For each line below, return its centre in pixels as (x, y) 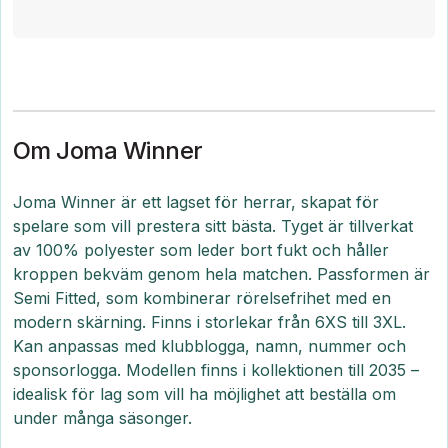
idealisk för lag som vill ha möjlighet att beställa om (204, 394)
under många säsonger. (102, 418)
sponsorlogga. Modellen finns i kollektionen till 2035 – (216, 370)
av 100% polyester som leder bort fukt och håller (201, 250)
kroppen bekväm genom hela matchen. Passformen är (221, 274)
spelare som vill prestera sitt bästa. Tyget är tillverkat (213, 226)
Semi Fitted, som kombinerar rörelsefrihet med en (202, 298)
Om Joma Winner (108, 150)
